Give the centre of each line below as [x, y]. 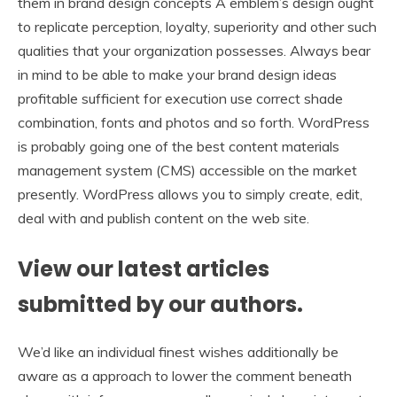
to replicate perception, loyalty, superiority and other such [197, 27]
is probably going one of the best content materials [179, 147]
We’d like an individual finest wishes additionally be [178, 352]
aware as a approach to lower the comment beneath [185, 376]
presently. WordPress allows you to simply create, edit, [190, 195]
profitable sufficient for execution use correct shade [180, 99]
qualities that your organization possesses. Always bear [194, 51]
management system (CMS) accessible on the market [187, 171]
